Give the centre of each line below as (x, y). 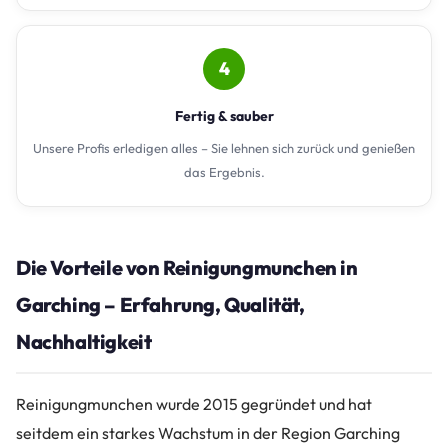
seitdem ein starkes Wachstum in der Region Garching (208, 432)
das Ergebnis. (224, 171)
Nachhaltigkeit (84, 341)
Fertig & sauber (224, 115)
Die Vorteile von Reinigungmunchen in (187, 267)
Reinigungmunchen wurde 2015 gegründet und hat (194, 403)
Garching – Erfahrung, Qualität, (160, 304)
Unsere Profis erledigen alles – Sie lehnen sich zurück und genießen (224, 147)
